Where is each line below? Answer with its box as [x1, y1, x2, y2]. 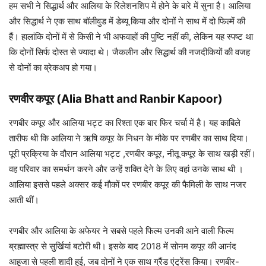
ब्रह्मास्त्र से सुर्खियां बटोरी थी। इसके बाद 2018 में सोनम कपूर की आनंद [9, 240, 236, 252]
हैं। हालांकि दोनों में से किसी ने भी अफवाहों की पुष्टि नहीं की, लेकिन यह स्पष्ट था [9, 31, 253, 43]
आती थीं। [9, 194, 39, 206]
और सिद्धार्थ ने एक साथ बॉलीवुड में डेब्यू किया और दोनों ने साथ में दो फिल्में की [9, 15, 245, 27]
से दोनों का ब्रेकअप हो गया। [9, 62, 97, 74]
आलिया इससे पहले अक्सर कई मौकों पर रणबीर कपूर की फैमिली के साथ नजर [9, 179, 246, 191]
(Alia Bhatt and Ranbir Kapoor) [56, 92, 223, 106]
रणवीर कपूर [9, 92, 54, 106]
